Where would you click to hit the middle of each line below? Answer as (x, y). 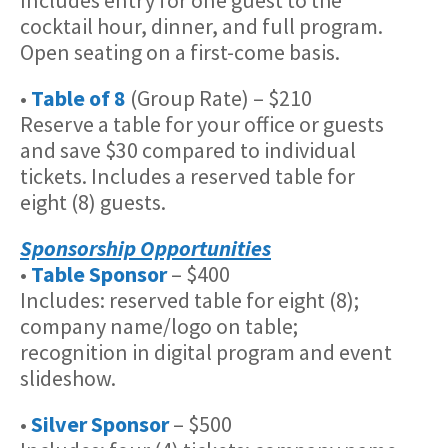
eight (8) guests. (93, 201)
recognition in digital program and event (206, 351)
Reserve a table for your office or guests (202, 123)
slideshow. (68, 377)
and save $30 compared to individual (188, 149)
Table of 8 (78, 97)
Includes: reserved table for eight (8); (189, 299)
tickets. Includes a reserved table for (187, 175)
